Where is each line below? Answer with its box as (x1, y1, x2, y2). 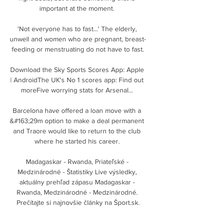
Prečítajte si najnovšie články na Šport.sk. (16, 198, 140, 206)
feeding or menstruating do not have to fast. (12, 45, 144, 53)
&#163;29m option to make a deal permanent (10, 116, 144, 125)
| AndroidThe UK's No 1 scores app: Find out (10, 75, 144, 84)
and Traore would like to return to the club (13, 127, 141, 135)
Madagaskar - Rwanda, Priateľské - (25, 157, 128, 165)
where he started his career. (34, 137, 122, 145)
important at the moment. (39, 4, 116, 12)
